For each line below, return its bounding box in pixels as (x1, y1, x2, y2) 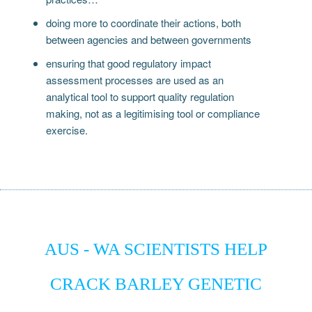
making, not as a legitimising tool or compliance (46, 105, 260, 120)
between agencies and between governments (46, 31, 252, 47)
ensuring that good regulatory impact (46, 55, 212, 70)
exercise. (46, 122, 88, 137)
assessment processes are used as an (46, 72, 224, 87)
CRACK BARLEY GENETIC (50, 273, 262, 293)
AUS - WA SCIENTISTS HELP (45, 238, 267, 258)
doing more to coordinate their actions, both (46, 15, 242, 30)
